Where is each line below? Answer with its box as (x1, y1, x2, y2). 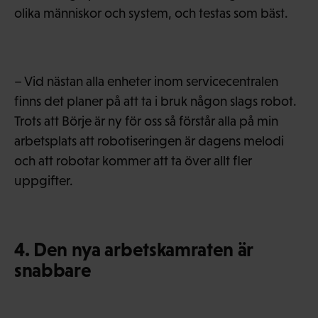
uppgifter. (14, 172, 73, 188)
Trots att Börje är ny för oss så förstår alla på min (14, 113, 278, 128)
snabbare (14, 258, 92, 281)
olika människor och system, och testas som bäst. (14, 5, 288, 21)
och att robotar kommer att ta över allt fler (14, 153, 252, 168)
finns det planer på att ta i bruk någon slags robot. (14, 93, 297, 109)
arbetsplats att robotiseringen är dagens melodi (14, 133, 284, 148)
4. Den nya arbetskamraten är (14, 238, 253, 261)
